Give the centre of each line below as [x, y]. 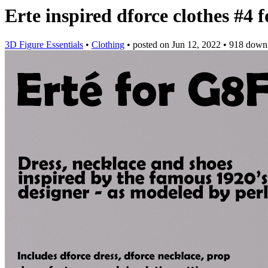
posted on [152, 45]
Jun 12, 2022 [196, 45]
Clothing [108, 45]
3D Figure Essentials [44, 45]
